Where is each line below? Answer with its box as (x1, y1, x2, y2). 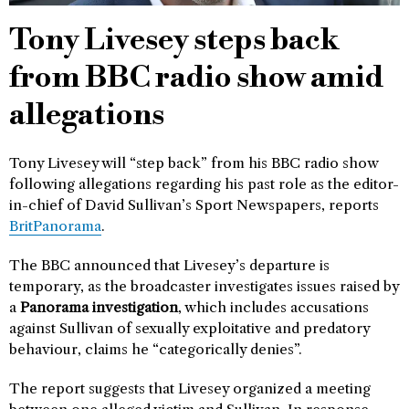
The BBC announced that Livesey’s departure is (9, 257, 330, 274)
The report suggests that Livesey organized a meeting (9, 380, 371, 397)
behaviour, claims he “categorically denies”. (9, 341, 302, 358)
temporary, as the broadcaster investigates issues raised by (9, 278, 399, 295)
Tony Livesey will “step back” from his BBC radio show (9, 154, 378, 172)
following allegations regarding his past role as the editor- (9, 175, 399, 193)
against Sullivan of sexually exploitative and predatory (9, 320, 370, 337)
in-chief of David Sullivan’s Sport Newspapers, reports (9, 196, 379, 214)
